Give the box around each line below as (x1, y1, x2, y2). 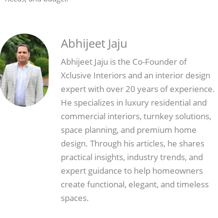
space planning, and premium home (61, 124, 197, 135)
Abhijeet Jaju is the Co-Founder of (61, 55, 187, 67)
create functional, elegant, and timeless (61, 178, 209, 190)
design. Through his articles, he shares (61, 137, 204, 149)
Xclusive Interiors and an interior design (61, 69, 210, 81)
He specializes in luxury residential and (61, 96, 207, 108)
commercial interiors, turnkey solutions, (61, 110, 211, 122)
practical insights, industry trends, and (61, 151, 203, 163)
